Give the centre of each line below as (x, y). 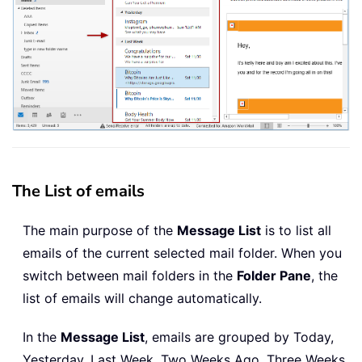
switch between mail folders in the (130, 276)
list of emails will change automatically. (142, 299)
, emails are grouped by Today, (239, 337)
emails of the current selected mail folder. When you (182, 253)
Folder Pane (274, 276)
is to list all (296, 231)
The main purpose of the (100, 231)
